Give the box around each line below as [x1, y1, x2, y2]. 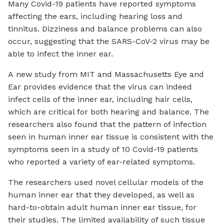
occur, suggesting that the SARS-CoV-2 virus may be [8, 36, 209, 46]
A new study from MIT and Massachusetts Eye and [8, 69, 204, 79]
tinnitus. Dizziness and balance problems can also [8, 24, 202, 34]
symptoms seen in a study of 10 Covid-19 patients [8, 144, 198, 154]
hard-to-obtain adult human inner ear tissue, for [8, 202, 196, 212]
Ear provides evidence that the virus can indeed [8, 82, 192, 92]
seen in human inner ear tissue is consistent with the [8, 132, 213, 142]
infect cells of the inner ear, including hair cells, [8, 94, 192, 104]
